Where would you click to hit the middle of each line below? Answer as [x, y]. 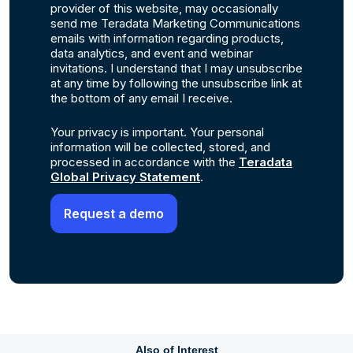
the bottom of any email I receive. [141, 98]
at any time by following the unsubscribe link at [176, 83]
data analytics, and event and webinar [152, 53]
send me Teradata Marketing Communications [175, 23]
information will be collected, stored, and [160, 147]
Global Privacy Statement [125, 176]
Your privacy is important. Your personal [157, 132]
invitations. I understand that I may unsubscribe [176, 68]
